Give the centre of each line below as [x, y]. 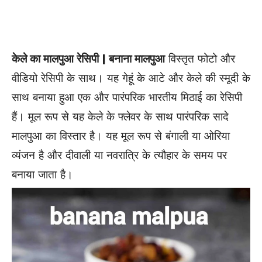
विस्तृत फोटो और [200, 58]
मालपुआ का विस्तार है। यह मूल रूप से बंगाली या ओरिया [121, 136]
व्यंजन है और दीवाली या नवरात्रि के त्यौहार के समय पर [119, 155]
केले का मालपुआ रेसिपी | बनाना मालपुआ [88, 58]
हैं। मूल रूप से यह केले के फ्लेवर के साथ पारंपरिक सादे [120, 116]
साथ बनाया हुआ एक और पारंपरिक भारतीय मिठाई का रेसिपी [127, 97]
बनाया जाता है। [42, 174]
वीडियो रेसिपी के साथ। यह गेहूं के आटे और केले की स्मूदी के [131, 78]
